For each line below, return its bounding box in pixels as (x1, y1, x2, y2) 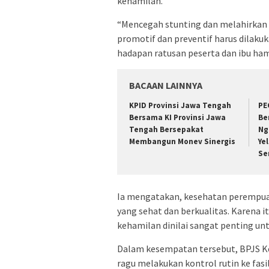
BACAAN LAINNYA (129, 79, 202, 91)
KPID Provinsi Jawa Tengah (129, 100, 231, 110)
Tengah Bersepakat (129, 124, 204, 134)
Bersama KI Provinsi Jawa (129, 112, 226, 122)
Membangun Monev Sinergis (129, 136, 235, 147)
